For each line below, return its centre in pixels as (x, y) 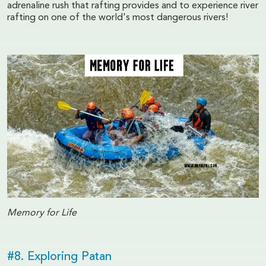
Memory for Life (42, 213)
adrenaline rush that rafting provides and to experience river (133, 6)
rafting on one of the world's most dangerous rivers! (118, 18)
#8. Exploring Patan (59, 257)
